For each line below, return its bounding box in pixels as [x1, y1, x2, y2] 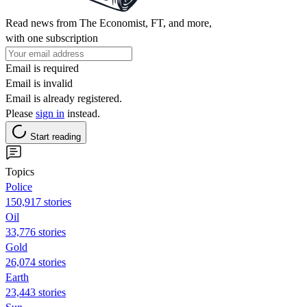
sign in [36, 107, 64, 119]
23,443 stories [5, 286, 66, 298]
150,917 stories [5, 195, 71, 208]
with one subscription [5, 32, 98, 44]
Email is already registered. [5, 92, 122, 104]
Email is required [5, 62, 79, 74]
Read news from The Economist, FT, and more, [5, 16, 212, 29]
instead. [64, 107, 100, 119]
